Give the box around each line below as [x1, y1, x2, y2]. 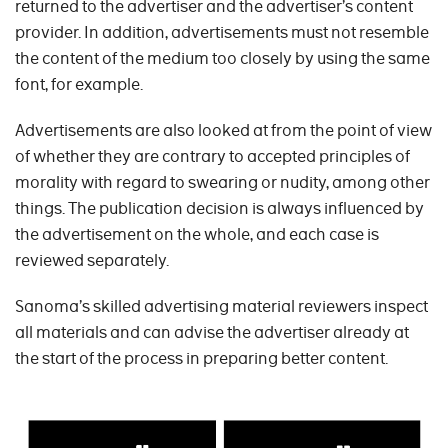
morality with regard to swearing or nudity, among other [15, 172, 430, 193]
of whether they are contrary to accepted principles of [15, 146, 410, 167]
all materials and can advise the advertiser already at [15, 322, 409, 343]
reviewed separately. [15, 250, 169, 271]
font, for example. [15, 74, 143, 95]
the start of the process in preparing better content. [15, 348, 388, 369]
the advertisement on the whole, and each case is [15, 224, 379, 245]
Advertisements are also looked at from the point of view [15, 120, 432, 141]
